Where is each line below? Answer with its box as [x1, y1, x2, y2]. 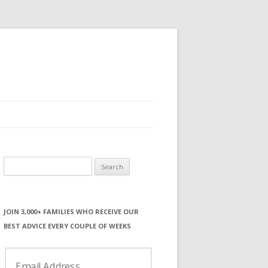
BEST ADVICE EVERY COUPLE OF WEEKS [4, 221, 131, 230]
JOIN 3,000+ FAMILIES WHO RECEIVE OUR [4, 207, 139, 216]
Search [3, 158, 29, 169]
